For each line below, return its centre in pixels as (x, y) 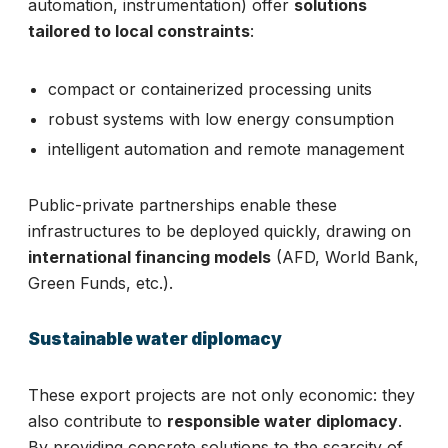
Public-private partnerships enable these (182, 205)
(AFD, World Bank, (345, 257)
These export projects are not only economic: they (221, 395)
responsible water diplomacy (282, 421)
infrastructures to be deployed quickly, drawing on (219, 231)
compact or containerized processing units (210, 89)
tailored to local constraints (139, 31)
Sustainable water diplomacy (155, 339)
